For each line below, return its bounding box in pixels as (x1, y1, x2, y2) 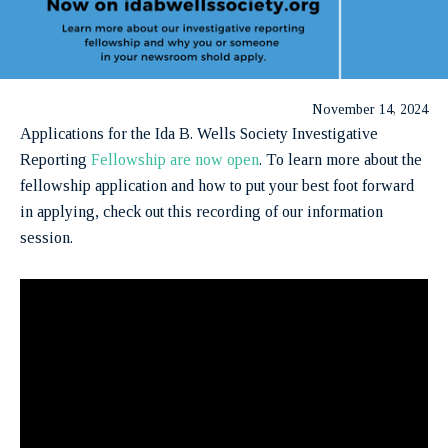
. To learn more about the (259, 150, 422, 168)
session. (20, 228, 73, 246)
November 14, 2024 (312, 101, 428, 117)
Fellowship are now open (91, 150, 259, 168)
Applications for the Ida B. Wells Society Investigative (20, 124, 378, 142)
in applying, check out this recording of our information (20, 202, 383, 220)
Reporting (20, 150, 91, 168)
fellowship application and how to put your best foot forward (20, 176, 414, 194)
